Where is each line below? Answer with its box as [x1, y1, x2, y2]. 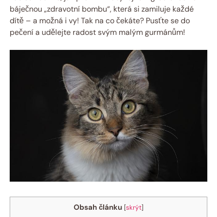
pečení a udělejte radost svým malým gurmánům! [10, 27, 185, 37]
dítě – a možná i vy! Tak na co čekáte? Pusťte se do [10, 15, 190, 26]
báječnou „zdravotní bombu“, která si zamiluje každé [10, 3, 194, 14]
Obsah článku [74, 202, 122, 212]
